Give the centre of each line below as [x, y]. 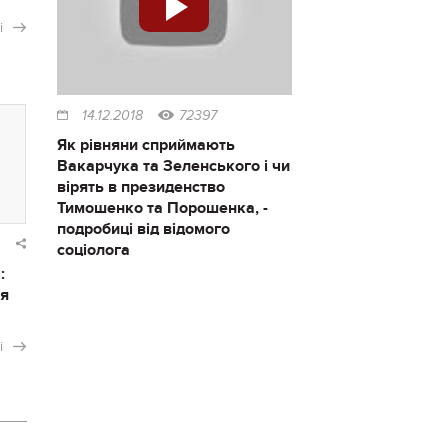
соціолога [93, 250]
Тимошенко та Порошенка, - [162, 208]
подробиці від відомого [143, 229]
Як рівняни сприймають [145, 145]
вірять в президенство [140, 187]
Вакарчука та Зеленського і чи [173, 166]
